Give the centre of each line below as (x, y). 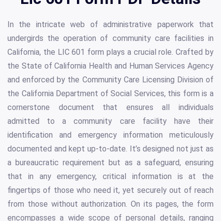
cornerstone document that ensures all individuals (110, 108)
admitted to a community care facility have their (110, 121)
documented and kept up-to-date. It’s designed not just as (110, 149)
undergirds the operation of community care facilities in (110, 38)
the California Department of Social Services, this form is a (110, 94)
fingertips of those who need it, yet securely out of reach (110, 190)
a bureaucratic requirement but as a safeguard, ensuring (110, 163)
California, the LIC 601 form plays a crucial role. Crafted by (110, 52)
